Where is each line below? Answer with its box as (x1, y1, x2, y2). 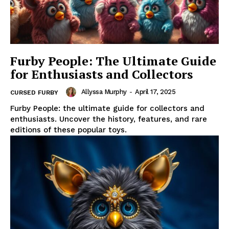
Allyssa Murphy (81, 87, 127, 96)
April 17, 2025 (135, 87, 175, 96)
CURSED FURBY (10, 88, 58, 96)
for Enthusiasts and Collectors (10, 65, 193, 82)
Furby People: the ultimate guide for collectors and (10, 103, 204, 113)
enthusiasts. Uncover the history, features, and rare (10, 114, 207, 124)
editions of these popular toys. (10, 125, 127, 134)
